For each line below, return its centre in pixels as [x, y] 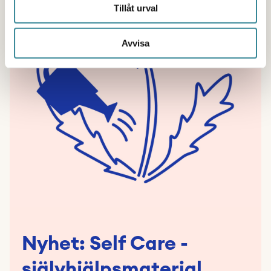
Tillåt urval [135, 8]
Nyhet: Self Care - [105, 244]
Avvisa [135, 43]
